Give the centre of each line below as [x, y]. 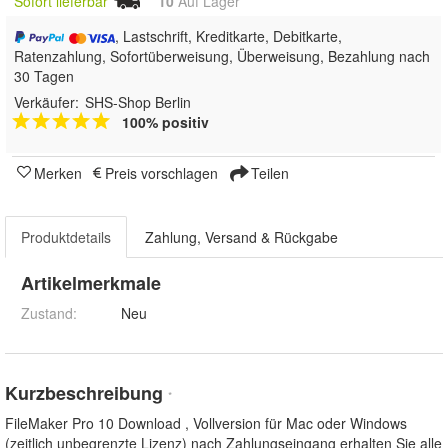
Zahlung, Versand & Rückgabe [241, 236]
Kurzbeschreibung [86, 392]
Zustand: [49, 312]
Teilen [268, 172]
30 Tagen [44, 75]
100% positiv [165, 121]
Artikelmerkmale [91, 282]
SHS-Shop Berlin [138, 101]
